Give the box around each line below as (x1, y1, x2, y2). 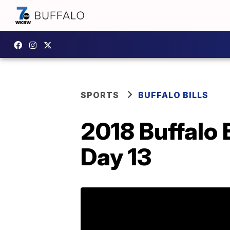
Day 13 (81, 142, 151, 171)
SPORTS (81, 90, 119, 100)
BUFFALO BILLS (138, 90, 208, 100)
